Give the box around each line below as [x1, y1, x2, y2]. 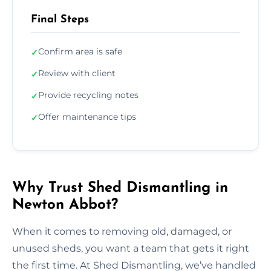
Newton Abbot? [12, 197, 118, 212]
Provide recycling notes [38, 89, 139, 100]
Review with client [38, 67, 116, 79]
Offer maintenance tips [38, 111, 136, 122]
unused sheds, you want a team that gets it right [12, 242, 249, 254]
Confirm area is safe [38, 45, 122, 57]
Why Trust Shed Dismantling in [12, 180, 228, 195]
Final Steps [31, 13, 89, 25]
